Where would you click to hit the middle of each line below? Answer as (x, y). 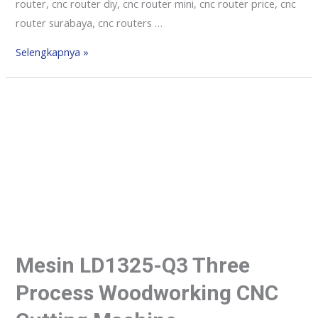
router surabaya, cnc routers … (89, 22)
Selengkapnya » (53, 52)
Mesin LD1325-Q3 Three (133, 265)
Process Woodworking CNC (147, 292)
